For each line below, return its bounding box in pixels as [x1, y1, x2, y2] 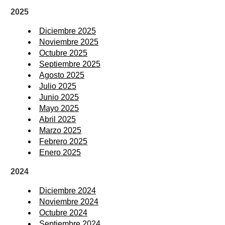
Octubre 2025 [39, 48, 87, 57]
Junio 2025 [39, 92, 79, 101]
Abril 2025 [39, 115, 76, 124]
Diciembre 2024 [39, 186, 96, 195]
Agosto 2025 [39, 70, 84, 79]
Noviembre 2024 [39, 197, 98, 206]
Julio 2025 [39, 81, 76, 90]
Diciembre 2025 [39, 26, 96, 35]
